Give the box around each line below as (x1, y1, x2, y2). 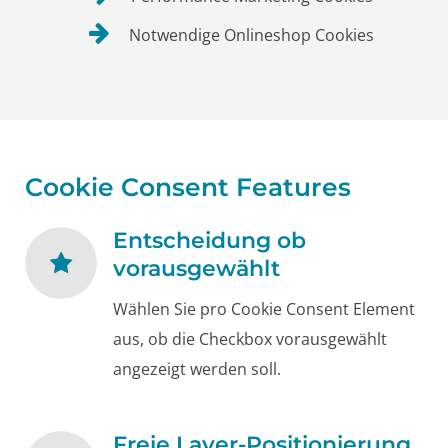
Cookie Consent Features (25, 171, 351, 202)
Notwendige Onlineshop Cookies (125, 23, 375, 46)
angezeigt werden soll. (113, 358, 281, 381)
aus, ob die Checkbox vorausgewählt (113, 328, 387, 351)
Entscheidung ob (113, 226, 306, 254)
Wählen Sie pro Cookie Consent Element (113, 298, 415, 321)
